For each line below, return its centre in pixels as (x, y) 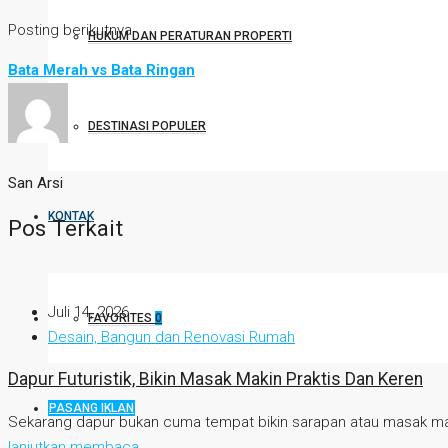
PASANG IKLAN (91, 408)
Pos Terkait (65, 228)
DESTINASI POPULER (147, 126)
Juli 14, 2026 (88, 311)
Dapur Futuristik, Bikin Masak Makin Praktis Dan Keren (215, 379)
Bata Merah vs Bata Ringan (101, 70)
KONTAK (71, 216)
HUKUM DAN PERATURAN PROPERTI (190, 36)
